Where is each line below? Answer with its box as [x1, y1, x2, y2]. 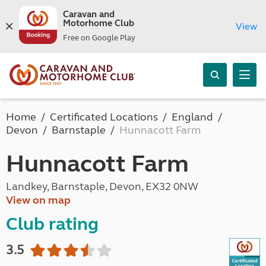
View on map [6, 194, 71, 207]
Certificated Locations [50, 110, 158, 123]
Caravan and [62, 9, 115, 20]
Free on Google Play [62, 33, 135, 43]
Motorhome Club [62, 18, 134, 28]
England [172, 110, 213, 123]
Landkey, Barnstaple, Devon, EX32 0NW [6, 180, 198, 193]
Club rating [6, 213, 99, 235]
